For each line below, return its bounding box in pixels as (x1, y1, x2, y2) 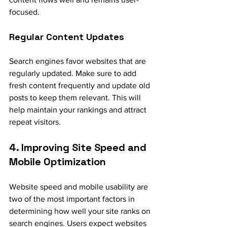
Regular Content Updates (9, 30, 124, 43)
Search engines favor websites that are (9, 56, 148, 65)
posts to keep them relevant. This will (9, 93, 143, 102)
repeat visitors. (9, 117, 61, 126)
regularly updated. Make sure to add (9, 68, 138, 78)
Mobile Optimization (9, 155, 106, 168)
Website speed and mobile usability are (9, 182, 150, 191)
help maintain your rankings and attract (9, 105, 148, 114)
